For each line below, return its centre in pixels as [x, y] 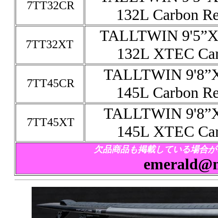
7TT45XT [51, 122]
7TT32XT [50, 44]
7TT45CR [51, 83]
